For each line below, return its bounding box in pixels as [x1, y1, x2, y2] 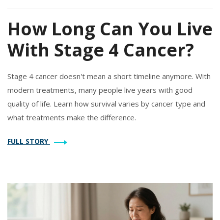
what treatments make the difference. [7, 112, 136, 123]
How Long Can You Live [7, 17, 213, 41]
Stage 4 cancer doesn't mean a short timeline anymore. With [7, 71, 211, 82]
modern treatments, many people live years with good [7, 85, 192, 95]
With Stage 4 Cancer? [7, 38, 194, 62]
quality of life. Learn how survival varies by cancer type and [7, 99, 205, 109]
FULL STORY [7, 137, 50, 146]
